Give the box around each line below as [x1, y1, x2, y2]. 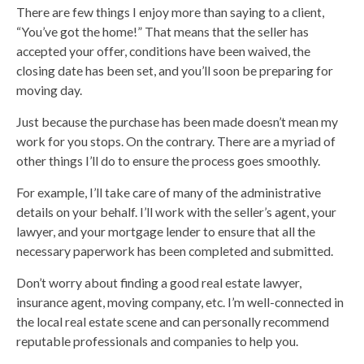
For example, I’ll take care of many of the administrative [16, 184, 321, 200]
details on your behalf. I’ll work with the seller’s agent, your [16, 203, 336, 219]
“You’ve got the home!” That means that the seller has [16, 23, 309, 39]
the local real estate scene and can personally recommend [16, 313, 329, 329]
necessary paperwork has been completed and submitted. [16, 242, 333, 258]
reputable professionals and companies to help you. [16, 332, 298, 349]
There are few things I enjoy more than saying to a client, [16, 3, 324, 19]
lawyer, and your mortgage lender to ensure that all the [16, 223, 315, 239]
